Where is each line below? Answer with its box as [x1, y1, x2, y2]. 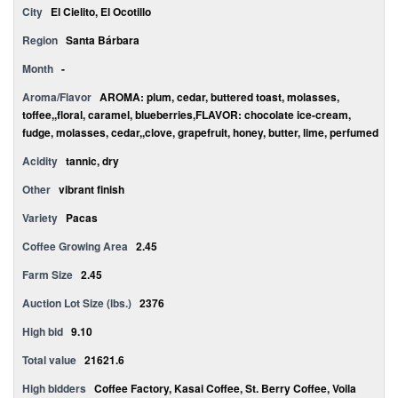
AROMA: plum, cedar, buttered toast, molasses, [99, 89, 339, 105]
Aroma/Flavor [22, 89, 92, 105]
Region [22, 32, 58, 48]
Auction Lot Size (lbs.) [22, 295, 131, 311]
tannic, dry [66, 153, 119, 169]
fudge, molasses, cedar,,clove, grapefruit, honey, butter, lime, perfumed [22, 124, 378, 140]
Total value [22, 352, 76, 368]
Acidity [22, 153, 58, 169]
